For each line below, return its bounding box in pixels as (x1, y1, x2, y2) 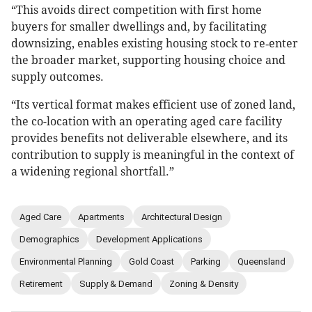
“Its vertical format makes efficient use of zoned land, (11, 98, 295, 112)
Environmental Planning (19, 256, 112, 267)
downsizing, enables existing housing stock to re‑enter (11, 37, 298, 51)
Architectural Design (141, 211, 222, 222)
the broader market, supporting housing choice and (11, 54, 286, 68)
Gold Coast (129, 256, 174, 267)
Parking (191, 256, 221, 267)
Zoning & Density (169, 278, 238, 289)
